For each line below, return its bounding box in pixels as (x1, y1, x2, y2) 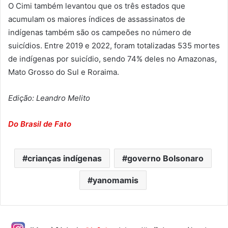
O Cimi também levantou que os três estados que (8, 1, 185, 11)
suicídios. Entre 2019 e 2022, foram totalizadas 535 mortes (8, 41, 220, 51)
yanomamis (92, 175, 138, 186)
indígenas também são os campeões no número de (8, 27, 191, 38)
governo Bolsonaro (127, 153, 204, 164)
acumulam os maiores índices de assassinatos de (8, 14, 185, 24)
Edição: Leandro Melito (8, 93, 90, 103)
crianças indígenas (27, 153, 102, 164)
